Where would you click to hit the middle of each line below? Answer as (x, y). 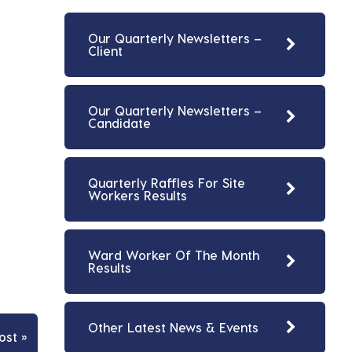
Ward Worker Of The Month (174, 255)
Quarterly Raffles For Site (167, 183)
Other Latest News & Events (173, 327)
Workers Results (137, 195)
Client (105, 51)
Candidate (119, 123)
